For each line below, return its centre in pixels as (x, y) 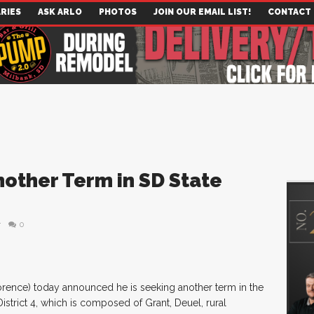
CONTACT (289, 12)
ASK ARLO (60, 12)
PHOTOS (118, 12)
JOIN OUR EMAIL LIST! (202, 12)
